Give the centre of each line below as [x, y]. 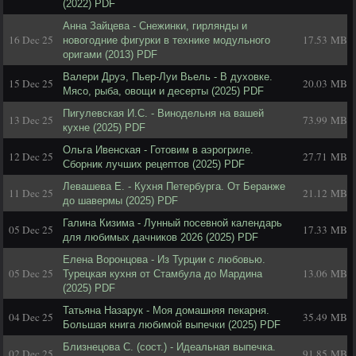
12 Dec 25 [31, 157]
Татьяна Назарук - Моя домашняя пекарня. [166, 310]
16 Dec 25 [31, 40]
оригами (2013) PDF [110, 54]
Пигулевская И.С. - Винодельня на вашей [163, 113]
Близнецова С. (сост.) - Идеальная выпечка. [169, 347]
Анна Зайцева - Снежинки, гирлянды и [155, 26]
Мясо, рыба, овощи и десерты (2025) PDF [163, 91]
